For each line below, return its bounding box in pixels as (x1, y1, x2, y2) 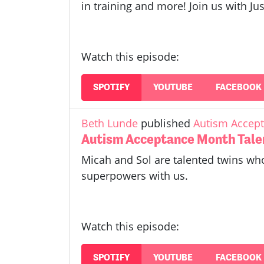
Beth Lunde (81, 115, 138, 130)
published (138, 115, 193, 130)
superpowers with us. (81, 168, 188, 183)
